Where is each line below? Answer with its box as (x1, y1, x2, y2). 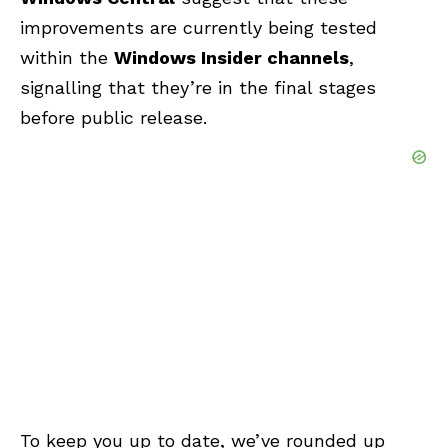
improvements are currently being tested (20, 16, 377, 38)
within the (20, 46, 114, 68)
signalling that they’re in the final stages (20, 76, 376, 98)
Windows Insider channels (114, 46, 349, 68)
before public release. (20, 106, 207, 128)
